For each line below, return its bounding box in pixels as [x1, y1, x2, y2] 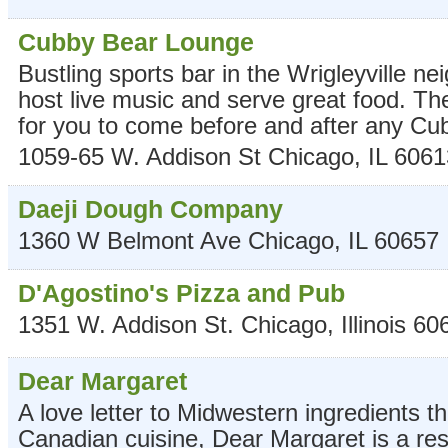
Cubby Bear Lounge [18, 27, 254, 56]
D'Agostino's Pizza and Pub [18, 278, 345, 307]
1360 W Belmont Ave [18, 226, 241, 254]
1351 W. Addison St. [18, 310, 234, 338]
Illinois [341, 310, 406, 338]
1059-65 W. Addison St [18, 142, 261, 170]
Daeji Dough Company [18, 194, 283, 223]
